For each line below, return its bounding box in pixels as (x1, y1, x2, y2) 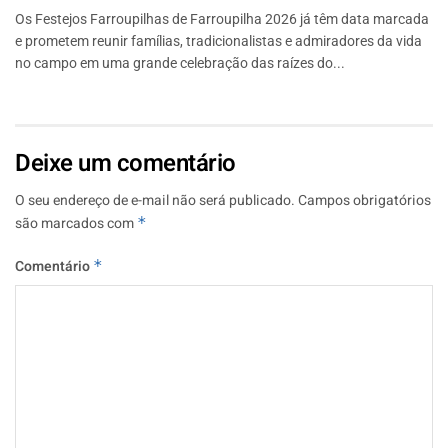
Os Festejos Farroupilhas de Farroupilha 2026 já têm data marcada (15, 10, 429, 27)
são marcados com (15, 212, 137, 234)
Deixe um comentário (15, 145, 236, 181)
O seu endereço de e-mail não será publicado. (15, 189, 295, 211)
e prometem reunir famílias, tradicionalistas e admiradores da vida (15, 32, 422, 49)
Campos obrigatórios (298, 189, 431, 211)
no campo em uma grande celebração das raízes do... (15, 54, 345, 71)
